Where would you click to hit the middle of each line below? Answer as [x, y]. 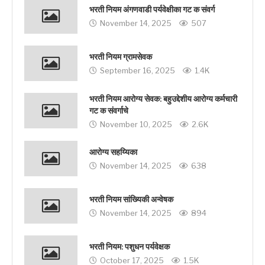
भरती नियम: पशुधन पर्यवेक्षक [130, 247]
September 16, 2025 [138, 71]
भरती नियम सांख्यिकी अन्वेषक [131, 200]
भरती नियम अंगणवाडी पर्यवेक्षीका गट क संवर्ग [152, 10]
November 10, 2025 [136, 124]
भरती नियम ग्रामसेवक [121, 57]
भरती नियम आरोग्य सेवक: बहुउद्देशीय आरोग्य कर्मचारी [163, 99]
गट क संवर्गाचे [109, 111]
